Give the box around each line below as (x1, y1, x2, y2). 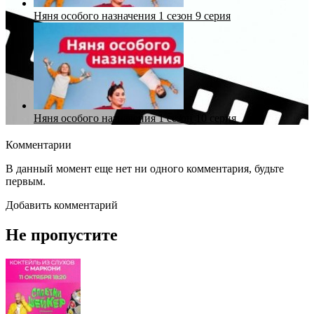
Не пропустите (6, 225, 118, 244)
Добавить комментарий (6, 198, 118, 211)
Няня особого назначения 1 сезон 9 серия (34, 9, 231, 22)
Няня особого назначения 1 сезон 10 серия (34, 111, 236, 124)
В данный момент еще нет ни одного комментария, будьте (6, 162, 284, 175)
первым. (6, 175, 46, 187)
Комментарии (6, 138, 71, 151)
